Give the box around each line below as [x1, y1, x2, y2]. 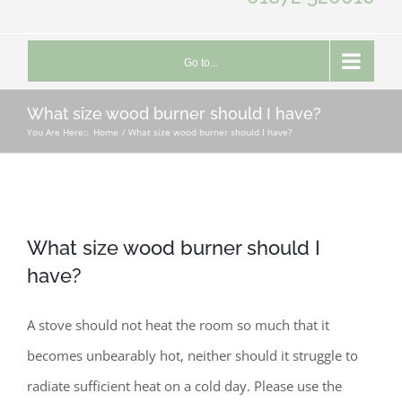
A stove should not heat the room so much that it [27, 315, 329, 334]
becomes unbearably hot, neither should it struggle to [27, 345, 358, 364]
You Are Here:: [27, 126, 89, 139]
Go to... [184, 56, 218, 69]
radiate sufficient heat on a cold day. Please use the [27, 376, 342, 395]
